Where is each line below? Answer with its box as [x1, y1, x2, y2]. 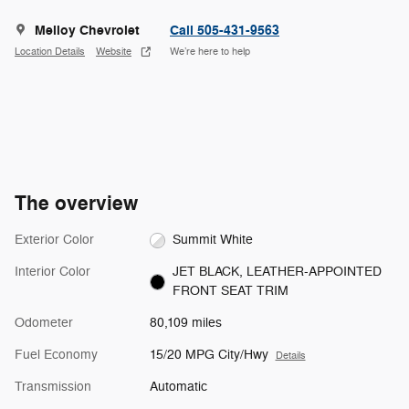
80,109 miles [149, 315, 222, 331]
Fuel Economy [15, 347, 98, 363]
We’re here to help [170, 45, 250, 58]
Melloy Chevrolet [35, 22, 140, 40]
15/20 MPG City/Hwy [149, 347, 268, 363]
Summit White [173, 232, 254, 248]
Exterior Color [15, 232, 94, 248]
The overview [15, 191, 138, 217]
